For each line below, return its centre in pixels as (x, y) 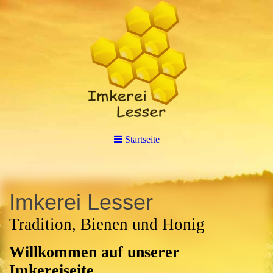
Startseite (142, 139)
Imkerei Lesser (81, 202)
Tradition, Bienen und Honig (107, 224)
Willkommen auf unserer (94, 252)
